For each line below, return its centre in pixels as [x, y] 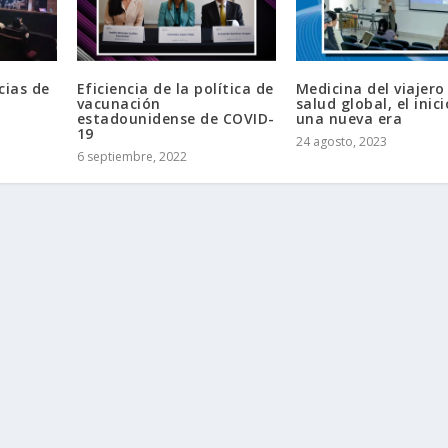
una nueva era [349, 118]
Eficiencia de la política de [175, 88]
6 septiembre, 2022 [131, 156]
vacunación [118, 103]
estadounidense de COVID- [175, 118]
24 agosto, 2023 [341, 141]
